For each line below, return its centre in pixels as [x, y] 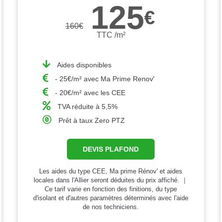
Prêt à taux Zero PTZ [91, 120]
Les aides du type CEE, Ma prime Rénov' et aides [111, 171]
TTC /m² [111, 35]
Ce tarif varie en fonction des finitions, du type [111, 189]
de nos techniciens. [111, 207]
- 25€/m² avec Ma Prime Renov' [105, 79]
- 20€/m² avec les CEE [90, 92]
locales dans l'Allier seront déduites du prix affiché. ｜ [111, 180]
